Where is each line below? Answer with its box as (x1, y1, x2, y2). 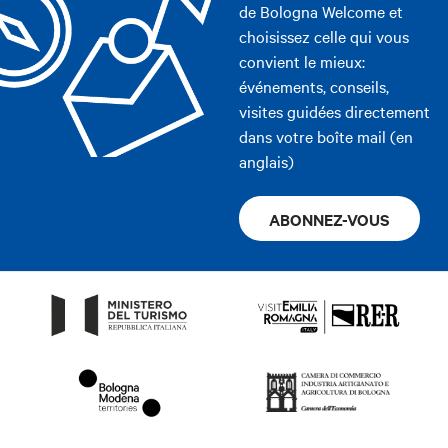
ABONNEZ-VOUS (269, 207, 390, 230)
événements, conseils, (239, 75, 389, 98)
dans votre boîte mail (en (239, 125, 413, 148)
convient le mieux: (239, 50, 365, 73)
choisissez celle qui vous (239, 25, 409, 48)
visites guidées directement (239, 100, 430, 123)
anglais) (239, 150, 294, 173)
